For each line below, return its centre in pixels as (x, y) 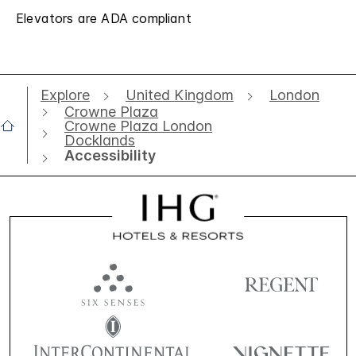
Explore (65, 95)
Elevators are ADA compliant (104, 18)
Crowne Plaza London (138, 126)
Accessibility (110, 156)
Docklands (100, 140)
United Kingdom (180, 95)
